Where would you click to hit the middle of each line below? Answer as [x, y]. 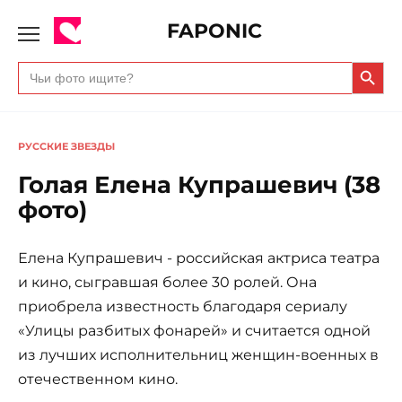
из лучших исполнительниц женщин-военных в [198, 354]
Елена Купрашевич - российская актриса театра [199, 258]
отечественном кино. [98, 379]
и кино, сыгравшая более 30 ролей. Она [167, 282]
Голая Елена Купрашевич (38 [199, 184]
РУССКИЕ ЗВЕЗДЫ [66, 146]
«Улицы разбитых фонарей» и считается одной [194, 330]
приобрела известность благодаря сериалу [183, 306]
